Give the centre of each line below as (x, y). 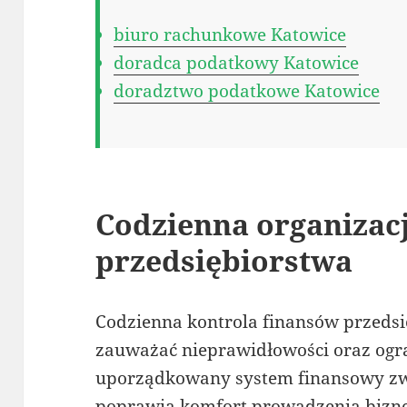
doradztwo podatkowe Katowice (247, 90)
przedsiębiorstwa (224, 260)
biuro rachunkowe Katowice (230, 34)
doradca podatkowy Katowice (237, 62)
